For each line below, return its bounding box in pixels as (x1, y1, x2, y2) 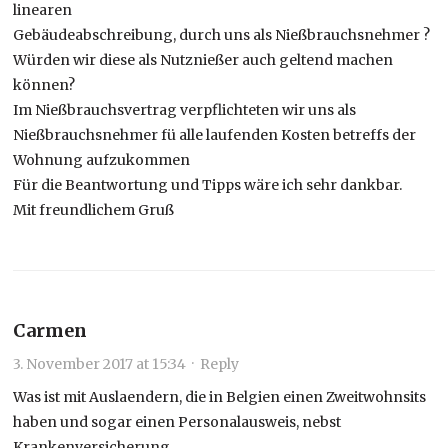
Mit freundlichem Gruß (13, 200, 175, 219)
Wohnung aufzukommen (13, 150, 191, 169)
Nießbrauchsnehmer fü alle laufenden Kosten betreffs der (13, 125, 417, 144)
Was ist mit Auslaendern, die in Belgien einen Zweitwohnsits (13, 387, 427, 406)
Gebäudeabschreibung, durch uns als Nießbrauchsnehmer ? (13, 25, 431, 44)
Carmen (13, 318, 88, 342)
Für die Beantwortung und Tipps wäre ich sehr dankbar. (13, 175, 403, 194)
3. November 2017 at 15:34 (13, 354, 187, 373)
